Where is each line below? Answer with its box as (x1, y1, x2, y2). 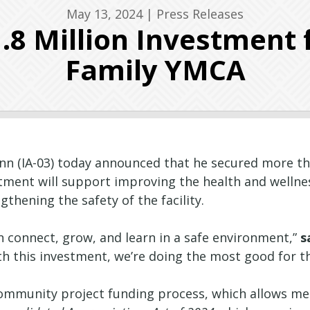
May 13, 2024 (66, 5, 143, 22)
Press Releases (156, 5, 244, 22)
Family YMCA (64, 50, 246, 89)
